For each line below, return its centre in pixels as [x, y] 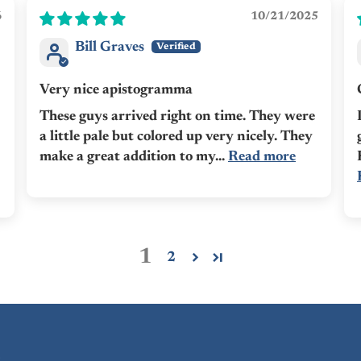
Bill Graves [110, 48]
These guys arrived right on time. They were [177, 117]
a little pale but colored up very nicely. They [176, 137]
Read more [262, 158]
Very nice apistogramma [116, 91]
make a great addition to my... [134, 158]
